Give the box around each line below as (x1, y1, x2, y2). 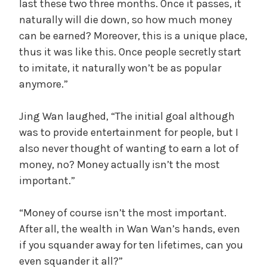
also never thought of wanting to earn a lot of (19, 141, 239, 155)
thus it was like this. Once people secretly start (19, 45, 241, 58)
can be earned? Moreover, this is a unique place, (19, 29, 247, 42)
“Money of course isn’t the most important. (19, 206, 226, 219)
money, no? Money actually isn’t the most (19, 157, 220, 171)
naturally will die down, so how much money (19, 13, 232, 26)
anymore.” (19, 77, 68, 91)
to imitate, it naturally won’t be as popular (19, 61, 221, 74)
